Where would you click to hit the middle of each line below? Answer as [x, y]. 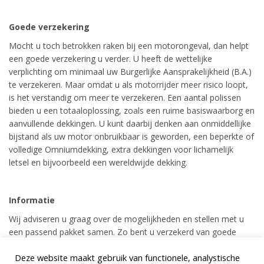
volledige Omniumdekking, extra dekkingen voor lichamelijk [121, 149]
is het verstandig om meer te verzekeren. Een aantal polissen [125, 97]
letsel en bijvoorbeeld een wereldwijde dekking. [98, 162]
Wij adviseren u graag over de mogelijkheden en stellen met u [126, 219]
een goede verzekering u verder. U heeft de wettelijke [110, 58]
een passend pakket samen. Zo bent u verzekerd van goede [123, 232]
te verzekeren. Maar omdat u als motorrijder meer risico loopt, [128, 84]
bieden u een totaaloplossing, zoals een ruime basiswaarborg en [132, 110]
